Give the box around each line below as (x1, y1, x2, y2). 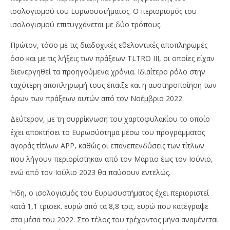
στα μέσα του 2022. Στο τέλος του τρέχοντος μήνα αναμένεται (10, 215, 218, 225)
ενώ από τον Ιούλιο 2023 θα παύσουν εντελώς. (10, 167, 170, 178)
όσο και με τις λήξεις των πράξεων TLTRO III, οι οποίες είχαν (10, 53, 215, 64)
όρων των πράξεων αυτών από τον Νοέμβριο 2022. (10, 93, 184, 104)
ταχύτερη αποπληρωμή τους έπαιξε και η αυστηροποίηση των (10, 80, 217, 90)
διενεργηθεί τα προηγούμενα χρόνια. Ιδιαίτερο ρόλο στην (10, 67, 205, 77)
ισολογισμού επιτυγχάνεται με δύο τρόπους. (10, 20, 162, 30)
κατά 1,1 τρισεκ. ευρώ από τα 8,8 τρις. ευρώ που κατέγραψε (10, 201, 208, 212)
